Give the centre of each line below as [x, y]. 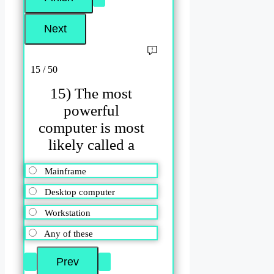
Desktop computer [80, 192]
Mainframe [65, 171]
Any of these [68, 233]
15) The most [91, 94]
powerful [91, 111]
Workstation [68, 213]
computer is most [91, 128]
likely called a [91, 145]
